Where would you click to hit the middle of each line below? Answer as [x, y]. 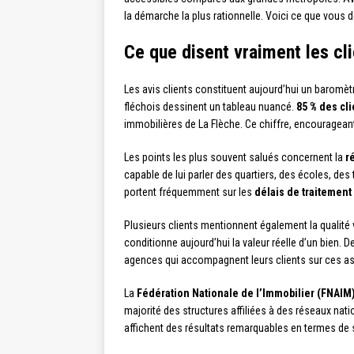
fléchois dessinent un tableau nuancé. [210, 106]
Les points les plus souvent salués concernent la [235, 157]
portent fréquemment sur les [189, 192]
